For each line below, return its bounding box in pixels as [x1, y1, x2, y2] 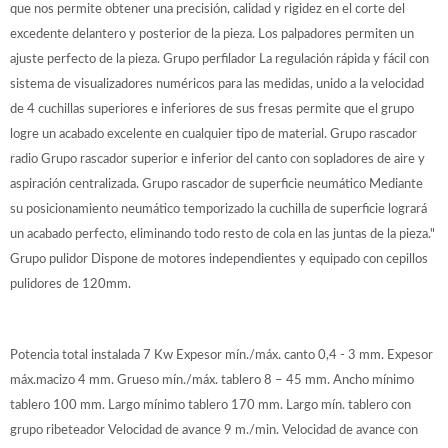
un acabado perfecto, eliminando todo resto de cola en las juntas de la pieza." [10, 227, 435, 240]
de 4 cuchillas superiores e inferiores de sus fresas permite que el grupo [10, 102, 414, 115]
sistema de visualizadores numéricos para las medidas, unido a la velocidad [10, 77, 424, 90]
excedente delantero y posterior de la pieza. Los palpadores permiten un [10, 27, 414, 40]
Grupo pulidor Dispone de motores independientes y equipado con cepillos [10, 252, 428, 265]
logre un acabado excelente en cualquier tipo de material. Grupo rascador [10, 127, 417, 140]
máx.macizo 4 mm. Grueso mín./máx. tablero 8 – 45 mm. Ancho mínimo [10, 373, 414, 386]
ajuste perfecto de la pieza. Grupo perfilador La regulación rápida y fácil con [10, 52, 429, 65]
